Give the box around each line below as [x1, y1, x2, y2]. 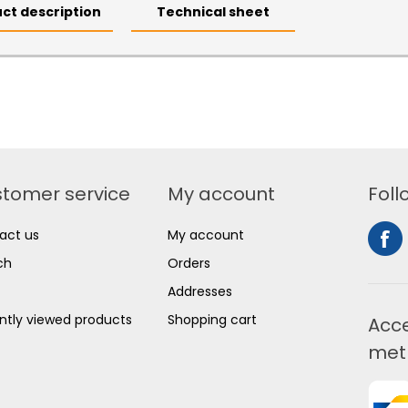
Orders [168, 254, 210, 273]
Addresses [168, 282, 232, 301]
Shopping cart [168, 311, 257, 330]
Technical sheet [157, 3, 270, 22]
